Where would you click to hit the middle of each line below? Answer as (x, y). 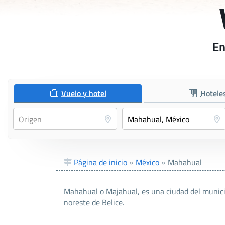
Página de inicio (100, 162)
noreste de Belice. (94, 203)
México (147, 162)
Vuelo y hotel (84, 94)
